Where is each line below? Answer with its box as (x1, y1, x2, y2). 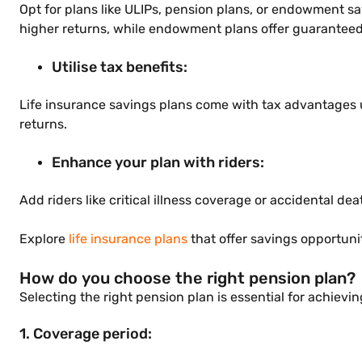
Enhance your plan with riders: (52, 154, 264, 171)
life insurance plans (69, 231, 187, 246)
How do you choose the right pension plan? (19, 268, 356, 288)
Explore (19, 231, 69, 246)
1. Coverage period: (19, 325, 152, 343)
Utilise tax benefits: (52, 58, 187, 76)
